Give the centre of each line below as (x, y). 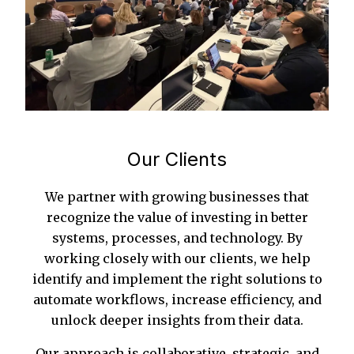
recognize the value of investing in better (177, 218)
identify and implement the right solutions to (177, 279)
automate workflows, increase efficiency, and (177, 300)
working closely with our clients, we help (177, 259)
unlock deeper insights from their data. (177, 320)
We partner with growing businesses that (177, 197)
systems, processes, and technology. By (177, 238)
